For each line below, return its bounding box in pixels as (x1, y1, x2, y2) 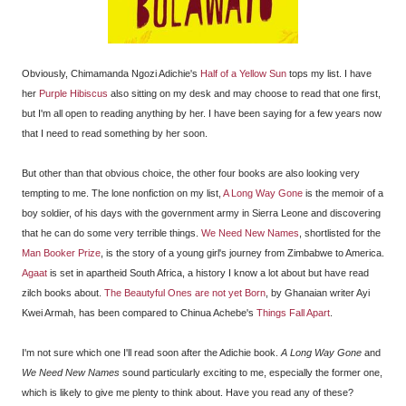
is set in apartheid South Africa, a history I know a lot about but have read (47, 266, 369, 278)
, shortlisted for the (299, 227, 381, 238)
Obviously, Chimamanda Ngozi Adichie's (22, 67, 200, 79)
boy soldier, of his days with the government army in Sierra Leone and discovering (22, 207, 381, 218)
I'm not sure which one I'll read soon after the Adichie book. (22, 346, 281, 358)
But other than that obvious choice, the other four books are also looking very (22, 167, 360, 179)
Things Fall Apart (256, 306, 330, 318)
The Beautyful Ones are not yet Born (104, 286, 266, 298)
